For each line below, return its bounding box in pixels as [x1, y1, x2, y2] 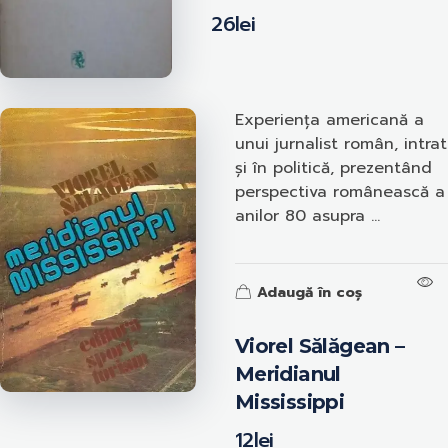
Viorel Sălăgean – [234, 333, 405, 358]
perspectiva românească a [234, 179, 445, 204]
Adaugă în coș [256, 281, 362, 303]
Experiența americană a [234, 107, 424, 132]
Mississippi [234, 389, 345, 414]
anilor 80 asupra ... [234, 203, 380, 228]
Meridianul [234, 361, 341, 386]
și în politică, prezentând [234, 155, 432, 180]
